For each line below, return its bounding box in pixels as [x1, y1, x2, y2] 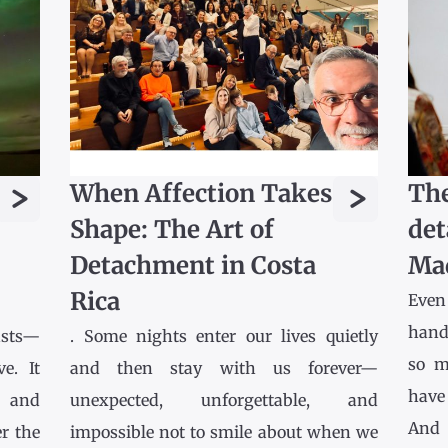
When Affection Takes [70, 178, 333, 210]
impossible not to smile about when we [70, 422, 378, 443]
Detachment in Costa [70, 250, 317, 282]
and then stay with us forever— [70, 358, 378, 379]
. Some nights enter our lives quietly [70, 326, 378, 347]
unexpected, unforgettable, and [70, 390, 378, 411]
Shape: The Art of [70, 214, 275, 246]
